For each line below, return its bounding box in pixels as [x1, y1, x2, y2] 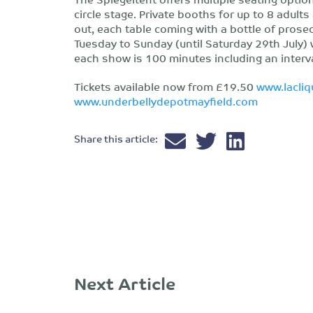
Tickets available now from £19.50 [74, 77, 256, 96]
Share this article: [74, 130, 158, 147]
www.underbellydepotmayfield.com [74, 92, 258, 110]
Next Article [74, 268, 175, 297]
